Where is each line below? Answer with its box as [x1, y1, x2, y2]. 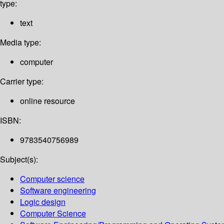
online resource [20, 95, 75, 107]
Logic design [20, 196, 65, 208]
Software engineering [20, 184, 96, 196]
